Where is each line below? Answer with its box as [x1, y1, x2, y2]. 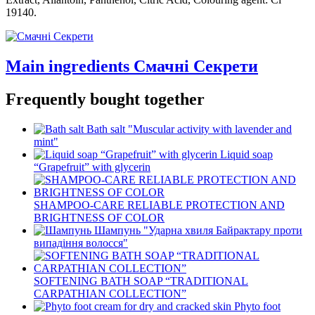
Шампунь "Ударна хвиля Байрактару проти [94, 224, 302, 237]
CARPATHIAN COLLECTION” [34, 288, 186, 300]
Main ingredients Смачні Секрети [6, 57, 258, 76]
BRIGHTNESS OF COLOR [34, 212, 165, 224]
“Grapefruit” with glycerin [34, 161, 150, 174]
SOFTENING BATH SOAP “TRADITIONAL [34, 275, 248, 288]
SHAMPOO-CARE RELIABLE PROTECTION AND [34, 199, 285, 212]
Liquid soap [220, 148, 273, 161]
